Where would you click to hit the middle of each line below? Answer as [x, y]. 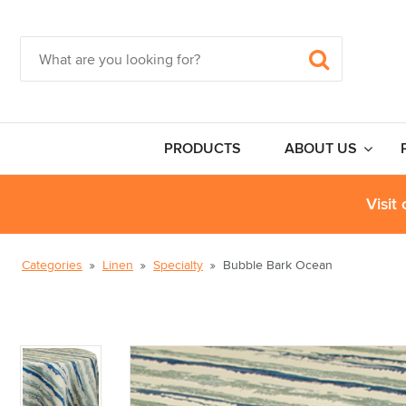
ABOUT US [320, 149]
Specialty [178, 265]
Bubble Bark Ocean [278, 265]
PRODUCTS [202, 149]
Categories [52, 265]
